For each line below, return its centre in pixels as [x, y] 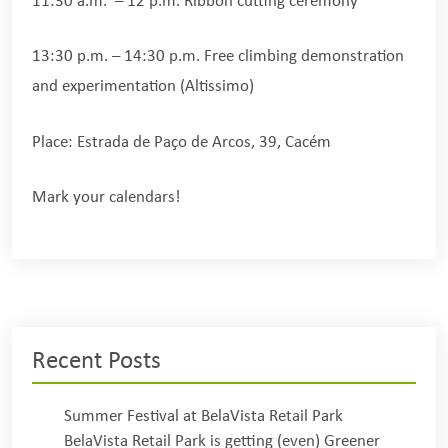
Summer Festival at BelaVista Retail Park [203, 416]
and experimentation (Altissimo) [143, 87]
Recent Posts [96, 361]
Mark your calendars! [106, 198]
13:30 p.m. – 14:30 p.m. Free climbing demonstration [218, 57]
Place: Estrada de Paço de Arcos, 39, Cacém [181, 142]
